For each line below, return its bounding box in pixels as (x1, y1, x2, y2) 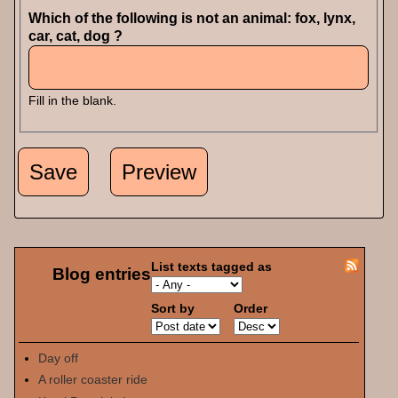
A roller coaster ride (37, 372, 147, 387)
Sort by (151, 301, 195, 316)
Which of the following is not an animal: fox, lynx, (28, 11, 356, 27)
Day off (37, 350, 78, 365)
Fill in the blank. (28, 94, 117, 108)
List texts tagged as (151, 259, 273, 275)
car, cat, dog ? (28, 28, 127, 44)
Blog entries (52, 264, 152, 283)
